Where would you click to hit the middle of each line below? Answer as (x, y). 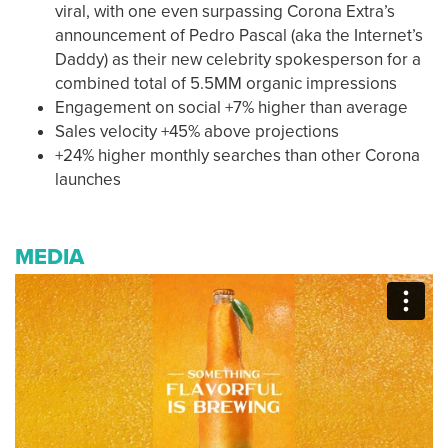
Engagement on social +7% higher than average (231, 107)
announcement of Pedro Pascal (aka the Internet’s (239, 35)
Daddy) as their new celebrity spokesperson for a (238, 59)
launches (88, 179)
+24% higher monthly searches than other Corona (237, 155)
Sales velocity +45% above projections (197, 131)
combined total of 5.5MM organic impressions (226, 83)
